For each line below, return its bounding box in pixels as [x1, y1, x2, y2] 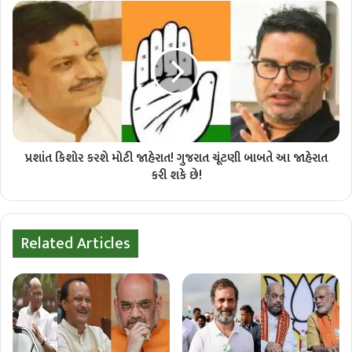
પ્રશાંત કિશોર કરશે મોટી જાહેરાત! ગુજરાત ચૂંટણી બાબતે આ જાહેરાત [24, 148, 328, 170]
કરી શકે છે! [150, 165, 202, 187]
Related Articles [20, 230, 130, 258]
